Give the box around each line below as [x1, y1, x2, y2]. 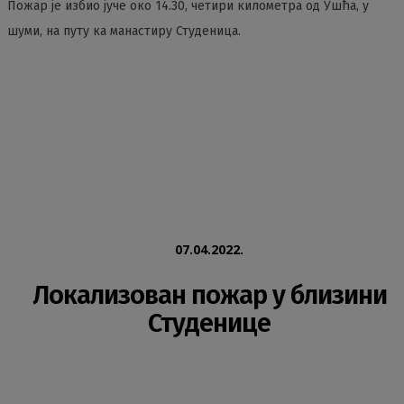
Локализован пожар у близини [32, 280, 387, 312]
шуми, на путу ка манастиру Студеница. [7, 23, 241, 39]
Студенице [148, 308, 271, 340]
